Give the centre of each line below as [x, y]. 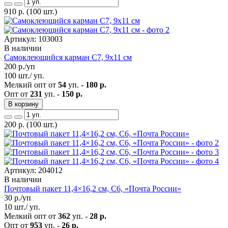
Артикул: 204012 [33, 170]
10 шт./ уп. [22, 207]
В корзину [23, 104]
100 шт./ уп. [24, 75]
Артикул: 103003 [33, 39]
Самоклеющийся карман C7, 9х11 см [68, 57]
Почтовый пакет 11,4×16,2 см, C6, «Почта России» [93, 188]
